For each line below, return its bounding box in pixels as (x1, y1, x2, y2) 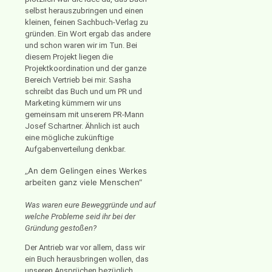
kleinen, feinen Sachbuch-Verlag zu (25, 18, 148, 27)
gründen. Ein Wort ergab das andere (25, 29, 151, 39)
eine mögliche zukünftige (25, 133, 114, 143)
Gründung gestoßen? (25, 223, 97, 233)
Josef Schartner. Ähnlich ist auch (25, 121, 140, 131)
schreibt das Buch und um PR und (25, 87, 142, 97)
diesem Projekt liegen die (25, 52, 113, 62)
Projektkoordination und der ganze (25, 64, 146, 73)
